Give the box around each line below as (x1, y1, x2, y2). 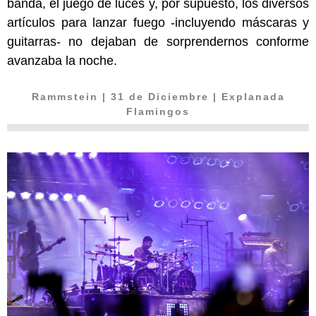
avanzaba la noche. (7, 54, 117, 68)
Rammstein (31, 91, 102, 103)
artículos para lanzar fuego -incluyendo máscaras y (7, 16, 309, 30)
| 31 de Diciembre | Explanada (102, 91, 285, 103)
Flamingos (126, 106, 190, 118)
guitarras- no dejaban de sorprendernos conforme (7, 35, 309, 49)
